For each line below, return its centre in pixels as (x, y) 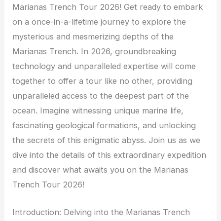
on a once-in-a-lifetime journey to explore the (99, 21)
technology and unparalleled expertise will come (104, 66)
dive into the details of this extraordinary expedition (110, 155)
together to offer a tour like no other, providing (103, 81)
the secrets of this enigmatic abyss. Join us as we (107, 140)
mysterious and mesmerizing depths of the (93, 36)
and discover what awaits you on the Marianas (101, 169)
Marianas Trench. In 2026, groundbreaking (94, 51)
